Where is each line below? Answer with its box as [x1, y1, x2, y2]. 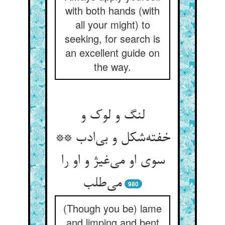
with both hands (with [65, 3, 160, 18]
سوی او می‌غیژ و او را [60, 153, 165, 169]
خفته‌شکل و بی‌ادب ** [55, 131, 170, 147]
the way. [94, 59, 131, 74]
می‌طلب [83, 176, 122, 192]
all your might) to [75, 17, 150, 32]
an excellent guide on [65, 45, 160, 60]
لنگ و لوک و [80, 108, 145, 124]
